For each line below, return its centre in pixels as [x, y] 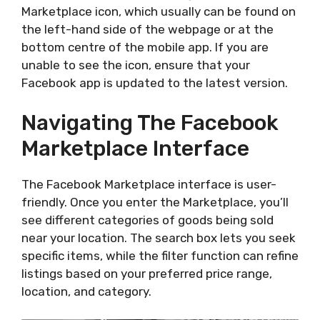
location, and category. [86, 291]
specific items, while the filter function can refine [160, 256]
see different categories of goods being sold [147, 220]
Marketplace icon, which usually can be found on [159, 11]
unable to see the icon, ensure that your [136, 65]
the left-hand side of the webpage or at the [147, 29]
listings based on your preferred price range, [147, 274]
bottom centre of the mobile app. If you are [145, 47]
